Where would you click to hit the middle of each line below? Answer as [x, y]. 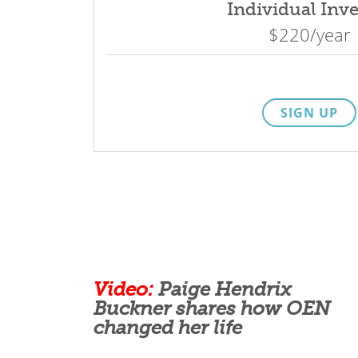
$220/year [309, 35]
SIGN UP [309, 113]
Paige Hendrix [223, 288]
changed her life [168, 327]
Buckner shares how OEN [212, 308]
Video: [123, 288]
